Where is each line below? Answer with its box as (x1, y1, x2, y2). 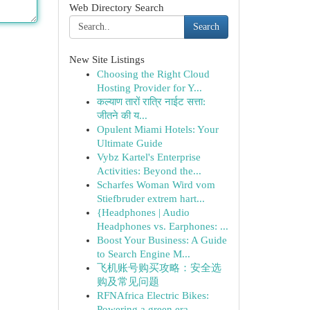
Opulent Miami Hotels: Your (96, 124, 219, 135)
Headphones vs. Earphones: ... (96, 221, 228, 232)
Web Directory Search (69, 2, 164, 13)
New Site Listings (69, 54, 145, 65)
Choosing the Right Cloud (96, 69, 210, 80)
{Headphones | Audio (96, 207, 190, 218)
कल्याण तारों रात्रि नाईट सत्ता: (96, 96, 206, 107)
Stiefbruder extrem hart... (96, 193, 205, 204)
